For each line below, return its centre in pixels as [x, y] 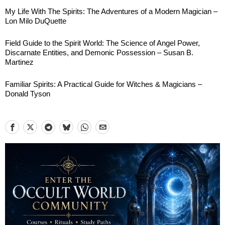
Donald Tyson [28, 94]
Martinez [19, 62]
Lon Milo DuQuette [36, 21]
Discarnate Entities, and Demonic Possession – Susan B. [99, 52]
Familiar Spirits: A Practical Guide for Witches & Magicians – [103, 84]
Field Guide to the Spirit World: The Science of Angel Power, [102, 43]
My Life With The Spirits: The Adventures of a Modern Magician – [111, 11]
